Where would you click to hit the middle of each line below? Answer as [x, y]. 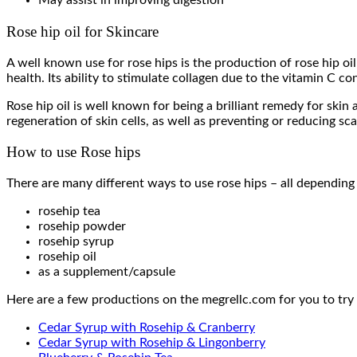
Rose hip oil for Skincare [82, 31]
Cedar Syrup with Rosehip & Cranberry [147, 328]
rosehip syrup [76, 241]
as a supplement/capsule [107, 272]
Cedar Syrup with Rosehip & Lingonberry [152, 343]
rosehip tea [69, 211]
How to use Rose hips [73, 152]
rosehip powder [82, 226]
